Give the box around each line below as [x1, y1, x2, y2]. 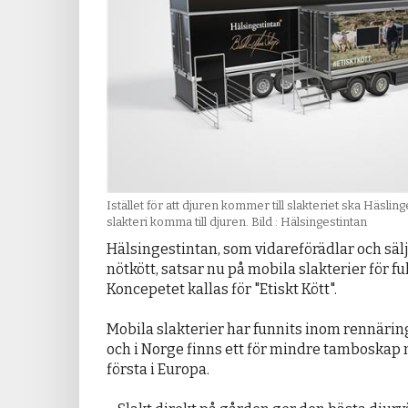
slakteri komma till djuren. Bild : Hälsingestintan [107, 215, 367, 229]
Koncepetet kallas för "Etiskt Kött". [107, 280, 337, 299]
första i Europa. [107, 361, 209, 379]
